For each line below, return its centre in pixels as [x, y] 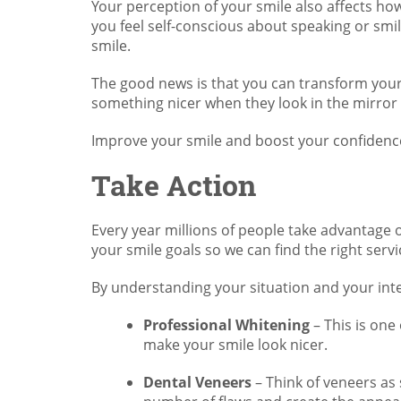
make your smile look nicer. [235, 345]
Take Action [174, 185]
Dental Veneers [197, 382]
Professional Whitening [226, 325]
